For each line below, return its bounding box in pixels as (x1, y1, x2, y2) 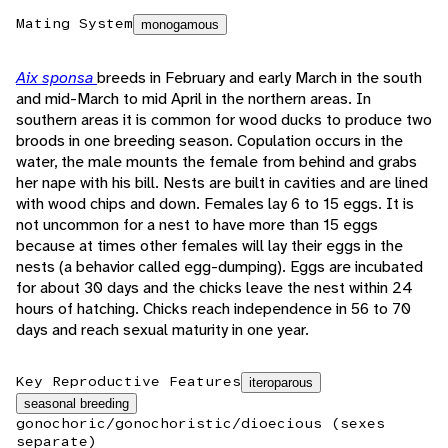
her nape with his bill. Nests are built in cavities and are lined (16, 172, 428, 194)
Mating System (16, 14, 133, 33)
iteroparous (249, 375, 313, 391)
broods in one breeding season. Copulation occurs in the (16, 130, 403, 152)
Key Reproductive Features (16, 372, 241, 391)
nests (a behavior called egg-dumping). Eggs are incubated (16, 256, 423, 278)
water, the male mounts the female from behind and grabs (16, 151, 417, 173)
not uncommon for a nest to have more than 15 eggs (16, 214, 378, 236)
